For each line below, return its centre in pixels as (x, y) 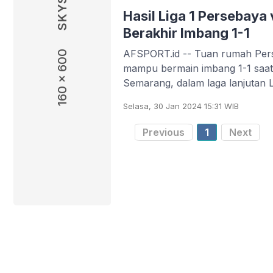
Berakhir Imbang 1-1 (186, 33)
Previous (164, 132)
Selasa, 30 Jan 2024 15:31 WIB (181, 106)
